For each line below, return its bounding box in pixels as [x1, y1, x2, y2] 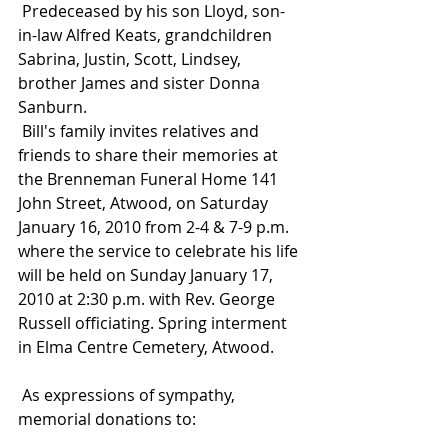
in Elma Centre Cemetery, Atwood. [18, 336, 274, 358]
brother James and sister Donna [18, 72, 264, 94]
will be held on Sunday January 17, [18, 264, 277, 286]
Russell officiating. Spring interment [18, 312, 291, 334]
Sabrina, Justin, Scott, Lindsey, [18, 48, 245, 70]
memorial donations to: [18, 408, 196, 430]
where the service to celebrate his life [18, 240, 302, 262]
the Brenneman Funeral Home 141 [18, 168, 282, 190]
